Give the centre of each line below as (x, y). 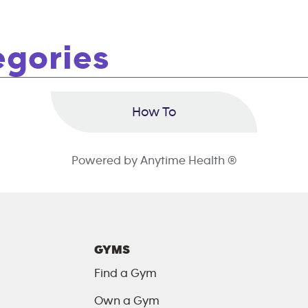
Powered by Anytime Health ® (154, 161)
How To (154, 112)
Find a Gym (126, 274)
